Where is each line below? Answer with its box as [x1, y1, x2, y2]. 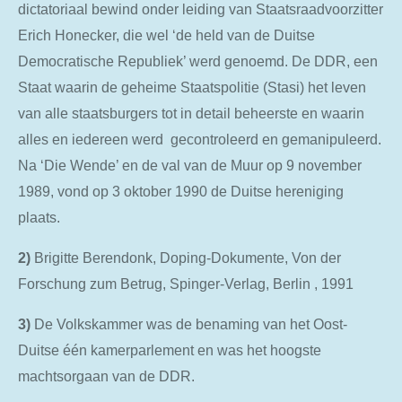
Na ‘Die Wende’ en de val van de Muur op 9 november [18, 156, 362, 173]
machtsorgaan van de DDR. [18, 368, 195, 385]
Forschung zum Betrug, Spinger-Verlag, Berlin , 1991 [18, 275, 354, 292]
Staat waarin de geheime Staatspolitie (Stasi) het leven [18, 78, 366, 95]
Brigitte [31, 249, 79, 266]
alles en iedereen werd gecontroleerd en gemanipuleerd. [18, 130, 381, 147]
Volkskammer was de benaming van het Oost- [57, 316, 347, 333]
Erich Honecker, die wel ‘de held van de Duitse [18, 26, 315, 43]
